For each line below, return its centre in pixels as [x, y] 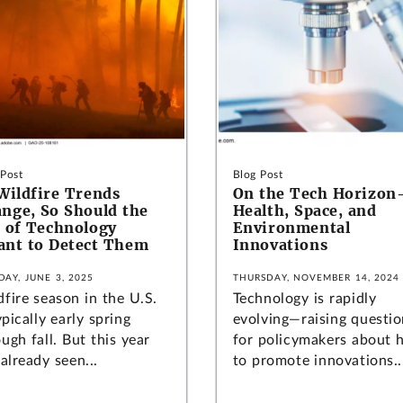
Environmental [291, 227]
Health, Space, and [304, 210]
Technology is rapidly [304, 298]
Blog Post [258, 174]
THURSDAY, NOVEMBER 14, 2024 [316, 278]
